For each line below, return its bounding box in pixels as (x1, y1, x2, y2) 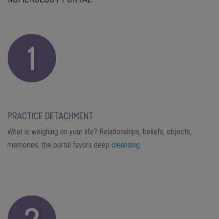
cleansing (111, 140, 140, 150)
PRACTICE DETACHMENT (7, 110, 93, 121)
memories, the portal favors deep (7, 140, 111, 150)
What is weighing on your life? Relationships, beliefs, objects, (7, 127, 192, 136)
